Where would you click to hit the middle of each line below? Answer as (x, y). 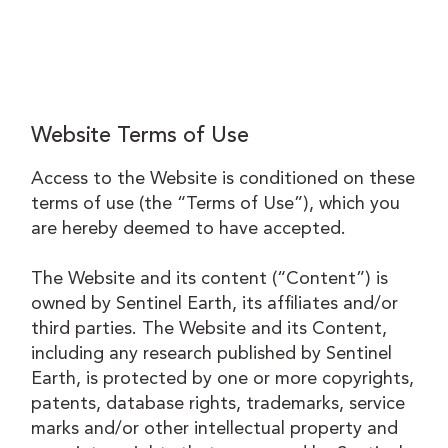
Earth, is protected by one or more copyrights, (223, 378)
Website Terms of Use (140, 134)
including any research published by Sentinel (212, 353)
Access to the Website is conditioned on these (223, 178)
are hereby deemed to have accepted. (189, 228)
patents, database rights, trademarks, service (218, 403)
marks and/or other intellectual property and (215, 428)
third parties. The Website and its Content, (209, 328)
